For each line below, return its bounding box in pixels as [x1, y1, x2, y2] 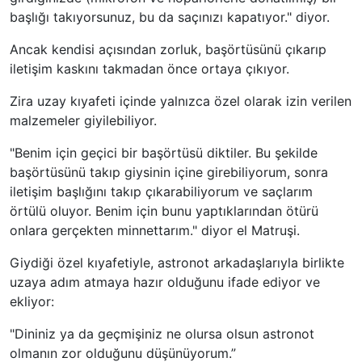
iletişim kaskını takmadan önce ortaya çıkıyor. [10, 61, 293, 78]
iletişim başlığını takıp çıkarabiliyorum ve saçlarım [10, 183, 313, 200]
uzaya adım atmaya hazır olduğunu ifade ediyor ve [10, 274, 320, 291]
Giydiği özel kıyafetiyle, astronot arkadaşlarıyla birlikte [10, 255, 344, 271]
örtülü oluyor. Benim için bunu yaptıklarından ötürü [10, 203, 318, 220]
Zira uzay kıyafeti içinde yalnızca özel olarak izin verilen [10, 93, 351, 110]
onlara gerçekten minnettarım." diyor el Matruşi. [10, 222, 300, 239]
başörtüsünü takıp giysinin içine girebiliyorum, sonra [10, 164, 328, 181]
